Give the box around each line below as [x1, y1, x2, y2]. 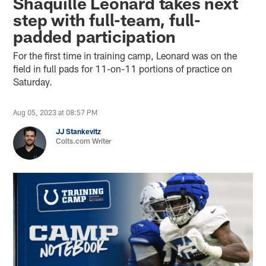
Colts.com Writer [56, 136, 112, 145]
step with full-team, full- [13, 9, 201, 30]
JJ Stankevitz [56, 126, 102, 135]
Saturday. [13, 75, 55, 87]
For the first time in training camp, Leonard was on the [13, 49, 237, 61]
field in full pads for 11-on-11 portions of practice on [13, 62, 233, 74]
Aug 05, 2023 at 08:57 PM [13, 107, 98, 116]
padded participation [13, 26, 176, 46]
